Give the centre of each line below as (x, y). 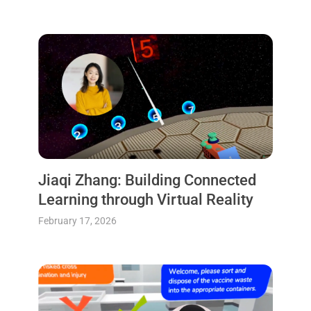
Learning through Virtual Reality (145, 200)
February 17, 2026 (77, 221)
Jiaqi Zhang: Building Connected (147, 180)
